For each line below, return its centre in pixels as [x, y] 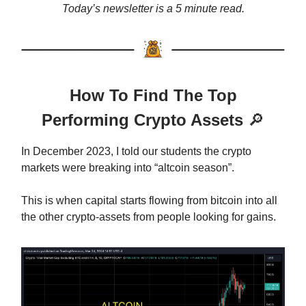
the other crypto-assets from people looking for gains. [149, 217]
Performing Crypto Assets [145, 120]
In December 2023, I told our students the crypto [136, 151]
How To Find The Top [153, 95]
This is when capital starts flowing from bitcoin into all [149, 200]
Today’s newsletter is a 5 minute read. [153, 8]
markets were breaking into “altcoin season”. [128, 167]
